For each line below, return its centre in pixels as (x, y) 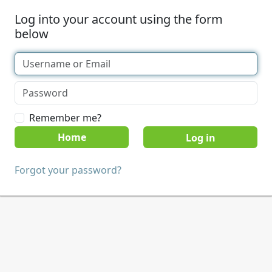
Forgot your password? (68, 170)
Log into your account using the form (119, 19)
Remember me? (65, 118)
